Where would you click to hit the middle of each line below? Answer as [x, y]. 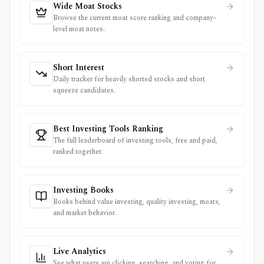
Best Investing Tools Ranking [108, 129]
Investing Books [83, 190]
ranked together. [78, 152]
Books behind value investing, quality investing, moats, [137, 202]
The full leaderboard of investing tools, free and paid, [135, 141]
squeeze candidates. [84, 90]
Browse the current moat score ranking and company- [135, 18]
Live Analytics [80, 251]
